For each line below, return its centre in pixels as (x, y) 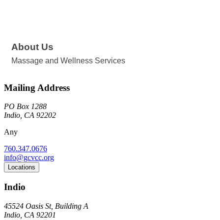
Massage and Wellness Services (68, 60)
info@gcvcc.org (29, 158)
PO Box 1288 (25, 107)
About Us (32, 47)
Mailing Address (37, 87)
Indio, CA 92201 (30, 215)
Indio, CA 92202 (30, 115)
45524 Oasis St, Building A (46, 206)
